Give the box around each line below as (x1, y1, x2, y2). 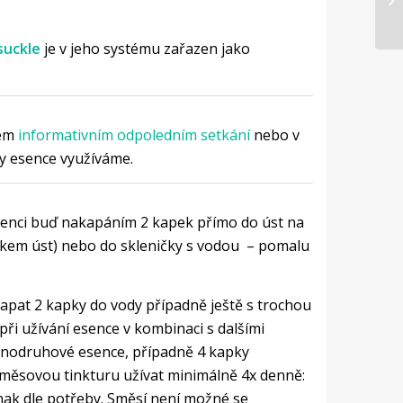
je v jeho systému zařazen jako (40, 38, 250, 58)
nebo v (249, 125, 300, 146)
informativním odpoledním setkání (17, 125, 250, 146)
